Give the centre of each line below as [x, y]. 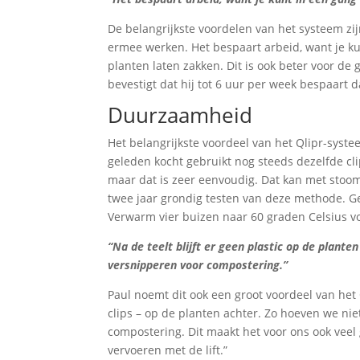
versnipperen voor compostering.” [198, 265]
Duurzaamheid [180, 115]
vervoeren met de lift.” [168, 350]
